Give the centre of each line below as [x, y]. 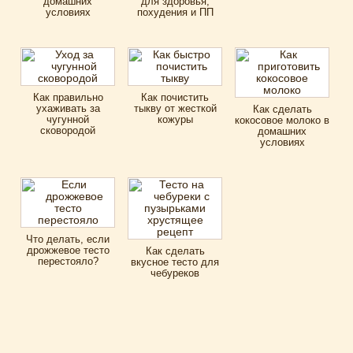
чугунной [68, 120]
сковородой [68, 131]
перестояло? [68, 262]
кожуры [175, 120]
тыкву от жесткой [175, 109]
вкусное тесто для [175, 262]
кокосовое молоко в [282, 121]
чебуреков [175, 273]
